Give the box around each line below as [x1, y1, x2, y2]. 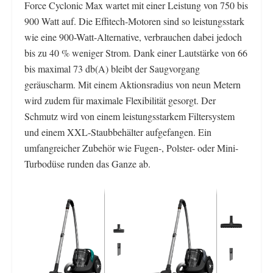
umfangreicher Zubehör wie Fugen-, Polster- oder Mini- [24, 141, 238, 155]
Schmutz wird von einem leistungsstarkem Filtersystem [24, 110, 235, 123]
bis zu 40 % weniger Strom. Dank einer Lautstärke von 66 [24, 46, 247, 60]
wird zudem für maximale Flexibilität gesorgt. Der [24, 94, 216, 107]
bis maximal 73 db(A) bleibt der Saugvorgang [24, 62, 200, 76]
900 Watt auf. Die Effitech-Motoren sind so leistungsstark [24, 15, 244, 28]
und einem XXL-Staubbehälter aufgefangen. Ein [24, 126, 211, 139]
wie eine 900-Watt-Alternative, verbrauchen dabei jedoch [24, 30, 242, 44]
